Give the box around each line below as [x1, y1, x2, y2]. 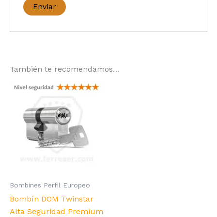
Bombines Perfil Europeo [10, 181, 90, 189]
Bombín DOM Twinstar [10, 194, 93, 203]
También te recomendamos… [10, 64, 120, 74]
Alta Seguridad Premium [10, 206, 103, 216]
